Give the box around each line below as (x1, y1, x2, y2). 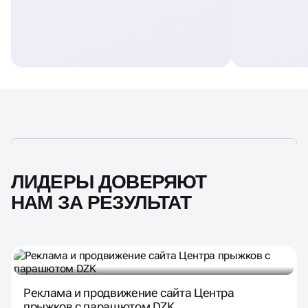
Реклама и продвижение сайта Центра (23, 285, 234, 300)
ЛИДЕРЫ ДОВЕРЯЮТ (11, 170, 207, 192)
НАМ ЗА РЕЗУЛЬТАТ (11, 191, 192, 213)
